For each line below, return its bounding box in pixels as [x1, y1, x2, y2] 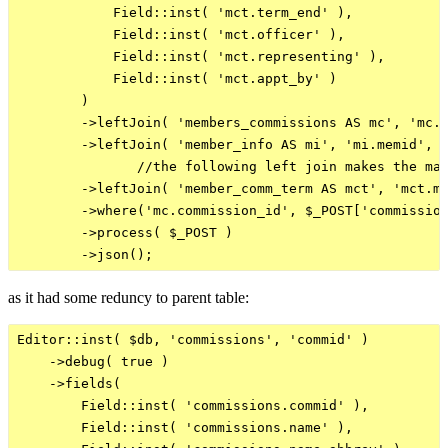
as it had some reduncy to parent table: [8, 288, 249, 306]
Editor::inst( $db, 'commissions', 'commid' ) [17, 331, 369, 347]
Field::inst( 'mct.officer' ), [17, 26, 345, 42]
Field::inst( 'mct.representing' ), [17, 48, 385, 64]
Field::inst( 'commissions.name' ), [17, 419, 353, 435]
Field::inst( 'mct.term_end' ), [17, 4, 353, 20]
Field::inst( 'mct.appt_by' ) [17, 70, 337, 86]
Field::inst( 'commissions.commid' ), [17, 397, 369, 413]
